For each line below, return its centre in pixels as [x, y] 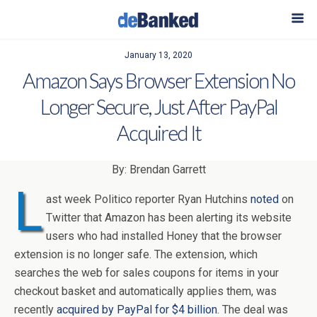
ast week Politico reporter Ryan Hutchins [148, 199]
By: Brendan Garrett [158, 169]
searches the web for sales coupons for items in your [146, 273]
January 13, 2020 [158, 55]
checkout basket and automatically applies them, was [145, 291]
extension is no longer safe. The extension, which [136, 254]
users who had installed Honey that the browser [164, 236]
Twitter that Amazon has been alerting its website [169, 218]
